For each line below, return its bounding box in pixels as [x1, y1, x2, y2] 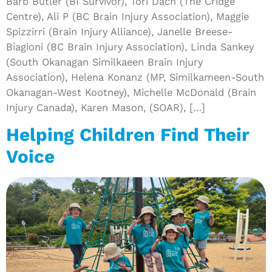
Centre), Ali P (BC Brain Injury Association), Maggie [6, 10, 249, 22]
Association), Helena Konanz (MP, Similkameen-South [6, 70, 264, 83]
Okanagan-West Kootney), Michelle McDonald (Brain [6, 86, 256, 98]
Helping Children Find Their [6, 124, 249, 146]
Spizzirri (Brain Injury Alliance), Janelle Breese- [6, 25, 233, 38]
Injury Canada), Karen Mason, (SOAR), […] [6, 101, 205, 114]
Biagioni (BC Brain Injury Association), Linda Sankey [6, 40, 254, 53]
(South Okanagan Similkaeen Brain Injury [6, 55, 203, 68]
